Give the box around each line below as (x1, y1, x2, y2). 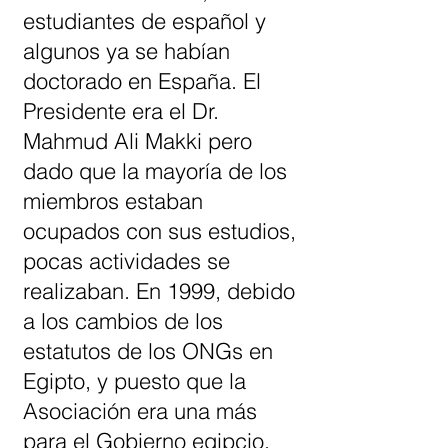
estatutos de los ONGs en (23, 337, 273, 365)
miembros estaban (23, 187, 203, 215)
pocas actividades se (23, 247, 230, 275)
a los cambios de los (23, 307, 223, 335)
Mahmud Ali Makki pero (23, 127, 252, 155)
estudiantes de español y (23, 7, 266, 35)
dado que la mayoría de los (23, 157, 287, 185)
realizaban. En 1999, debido (23, 277, 295, 305)
